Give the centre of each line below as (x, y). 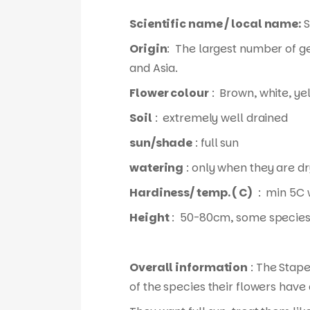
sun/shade (161, 143)
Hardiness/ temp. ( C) (191, 193)
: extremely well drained (220, 118)
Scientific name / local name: (216, 24)
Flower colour (169, 93)
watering (157, 168)
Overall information (189, 267)
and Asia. (154, 68)
